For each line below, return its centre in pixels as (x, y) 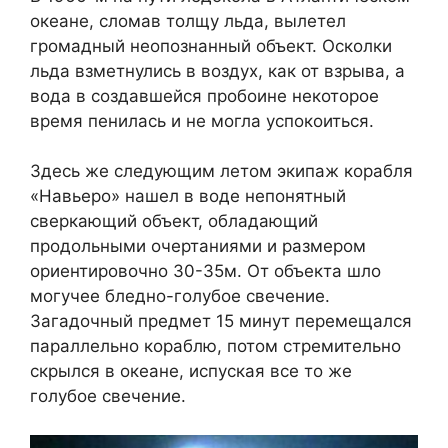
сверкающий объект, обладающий (174, 221)
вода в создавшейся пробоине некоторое (204, 95)
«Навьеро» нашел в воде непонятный (188, 196)
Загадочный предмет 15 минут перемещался (221, 321)
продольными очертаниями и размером (198, 246)
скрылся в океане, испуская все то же (191, 371)
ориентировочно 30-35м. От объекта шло (205, 271)
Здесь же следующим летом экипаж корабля (221, 171)
